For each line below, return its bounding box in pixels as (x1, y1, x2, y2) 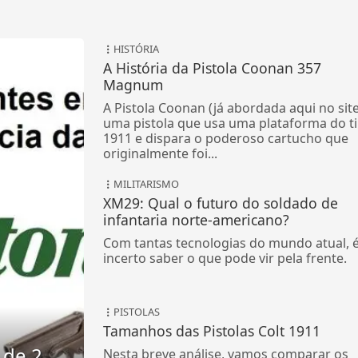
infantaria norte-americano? (102, 209, 289, 229)
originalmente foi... (102, 144, 217, 162)
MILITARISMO (113, 176, 179, 191)
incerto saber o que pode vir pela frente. (102, 249, 347, 267)
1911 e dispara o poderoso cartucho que (102, 129, 348, 147)
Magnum (102, 74, 163, 94)
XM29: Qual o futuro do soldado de (102, 193, 338, 213)
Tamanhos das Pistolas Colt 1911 (102, 320, 320, 340)
